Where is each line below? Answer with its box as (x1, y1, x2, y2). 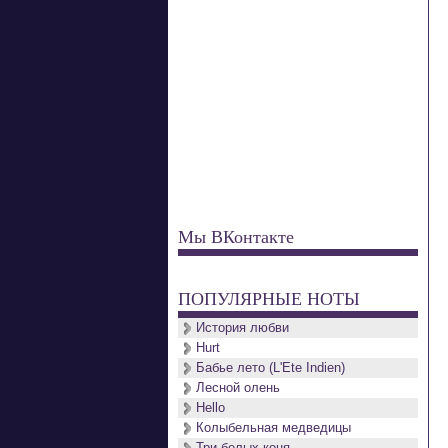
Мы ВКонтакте (178, 224, 294, 248)
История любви (196, 320, 289, 335)
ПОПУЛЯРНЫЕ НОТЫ (178, 286, 360, 310)
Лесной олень (196, 380, 280, 395)
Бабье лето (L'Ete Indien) (196, 360, 345, 375)
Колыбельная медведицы (196, 420, 351, 435)
